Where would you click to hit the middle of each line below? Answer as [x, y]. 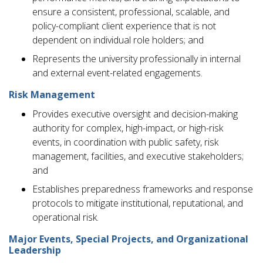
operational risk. [65, 217]
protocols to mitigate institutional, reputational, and [138, 203]
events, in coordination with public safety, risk [125, 142]
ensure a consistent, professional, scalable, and [131, 11]
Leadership [35, 250]
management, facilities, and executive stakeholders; [138, 156]
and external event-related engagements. [117, 73]
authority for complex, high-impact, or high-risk [128, 128]
